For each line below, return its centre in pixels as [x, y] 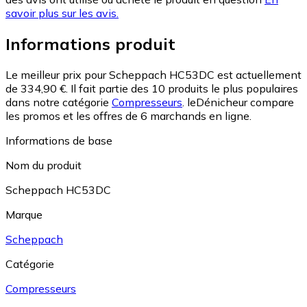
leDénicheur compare [241, 102]
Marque [24, 215]
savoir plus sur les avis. [62, 13]
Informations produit [90, 44]
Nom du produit [44, 165]
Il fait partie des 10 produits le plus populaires [184, 89]
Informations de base [59, 141]
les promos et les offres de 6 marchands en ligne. [128, 116]
